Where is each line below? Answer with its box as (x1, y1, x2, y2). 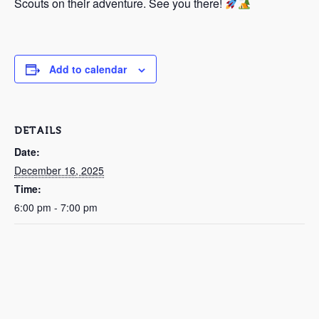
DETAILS (14, 125, 62, 136)
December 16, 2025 (14, 163, 104, 177)
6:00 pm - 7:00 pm (14, 200, 98, 214)
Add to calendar (49, 62, 127, 76)
